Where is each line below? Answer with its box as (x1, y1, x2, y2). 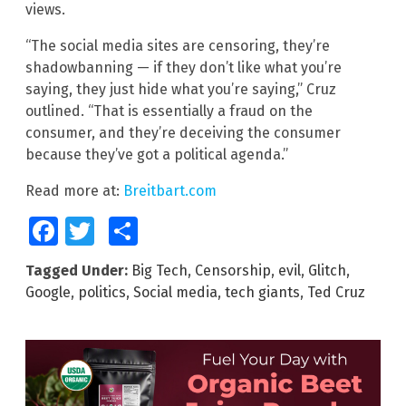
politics (78, 284, 126, 302)
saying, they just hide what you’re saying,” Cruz (25, 81, 336, 99)
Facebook (58, 225, 107, 238)
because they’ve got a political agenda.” (25, 146, 288, 164)
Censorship (195, 262, 271, 280)
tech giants (225, 284, 300, 302)
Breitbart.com (123, 182, 217, 200)
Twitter (94, 225, 126, 238)
